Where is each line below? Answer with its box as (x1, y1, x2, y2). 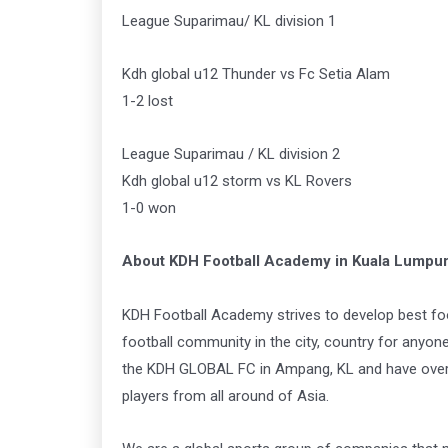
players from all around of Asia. (122, 386, 329, 405)
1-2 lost (122, 91, 173, 110)
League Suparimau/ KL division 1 (122, 11, 336, 30)
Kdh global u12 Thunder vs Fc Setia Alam (122, 64, 390, 83)
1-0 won (122, 199, 176, 218)
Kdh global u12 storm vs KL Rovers (122, 172, 352, 191)
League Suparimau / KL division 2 (122, 145, 340, 164)
